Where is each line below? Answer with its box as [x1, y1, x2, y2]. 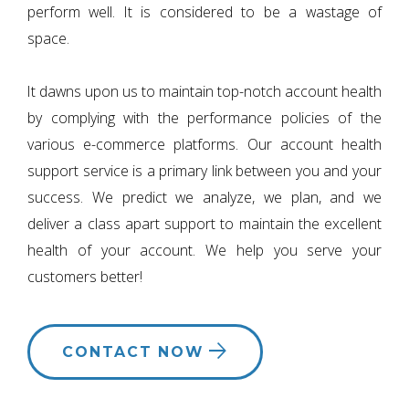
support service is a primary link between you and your [27, 161, 382, 181]
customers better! [27, 267, 146, 287]
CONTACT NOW [62, 343, 209, 361]
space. [27, 28, 69, 48]
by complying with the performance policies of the [27, 108, 382, 128]
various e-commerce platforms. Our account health [27, 134, 382, 154]
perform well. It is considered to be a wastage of [27, 2, 382, 22]
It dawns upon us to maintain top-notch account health [27, 81, 382, 101]
